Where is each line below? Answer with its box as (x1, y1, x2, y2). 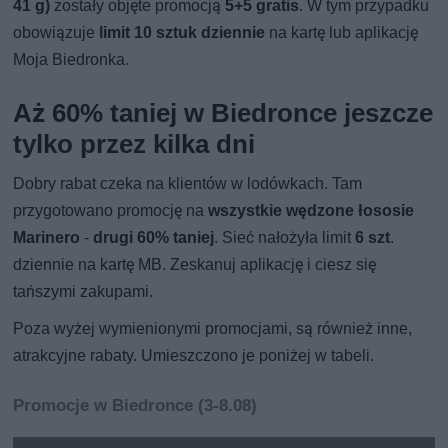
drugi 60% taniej (89, 228, 215, 248)
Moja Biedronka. (13, 50, 130, 70)
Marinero (13, 228, 85, 248)
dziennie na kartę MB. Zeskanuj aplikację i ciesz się (13, 255, 377, 275)
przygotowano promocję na (13, 201, 209, 221)
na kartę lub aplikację (265, 23, 419, 43)
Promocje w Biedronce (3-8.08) (13, 395, 258, 416)
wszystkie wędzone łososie (208, 201, 415, 221)
